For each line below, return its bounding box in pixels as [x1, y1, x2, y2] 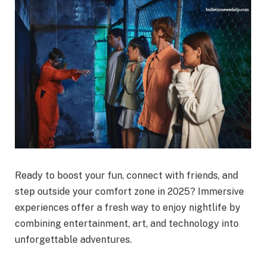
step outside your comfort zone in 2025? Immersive [15, 186, 244, 198]
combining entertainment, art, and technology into [15, 218, 239, 230]
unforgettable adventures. [15, 234, 132, 246]
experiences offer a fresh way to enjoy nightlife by [15, 202, 240, 214]
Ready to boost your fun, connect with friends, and [15, 170, 238, 182]
